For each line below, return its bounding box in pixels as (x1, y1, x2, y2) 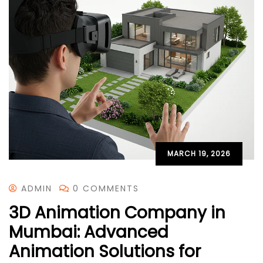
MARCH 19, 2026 (167, 148, 231, 159)
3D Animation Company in (9, 201, 225, 224)
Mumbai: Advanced (9, 220, 168, 244)
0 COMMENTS (73, 182, 139, 194)
